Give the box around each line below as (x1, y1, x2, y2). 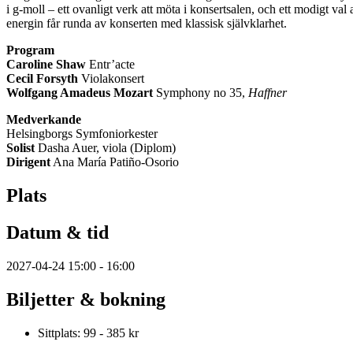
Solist (6, 140, 35, 154)
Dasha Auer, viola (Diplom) (35, 140, 176, 154)
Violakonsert (78, 71, 144, 85)
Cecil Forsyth (6, 71, 78, 85)
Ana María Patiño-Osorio (50, 154, 179, 169)
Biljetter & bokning (6, 288, 165, 310)
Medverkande (6, 112, 81, 126)
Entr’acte (86, 57, 135, 71)
